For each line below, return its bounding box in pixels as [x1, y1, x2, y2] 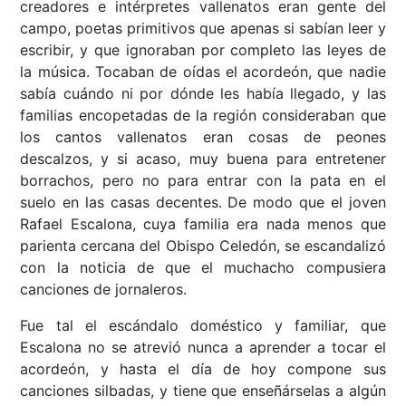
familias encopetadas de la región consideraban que [20, 106, 386, 125]
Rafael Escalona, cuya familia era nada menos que [20, 215, 386, 234]
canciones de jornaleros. [20, 280, 188, 299]
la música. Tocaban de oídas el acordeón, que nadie [20, 63, 386, 82]
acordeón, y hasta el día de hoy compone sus [20, 360, 386, 379]
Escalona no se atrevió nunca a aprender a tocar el [20, 338, 386, 357]
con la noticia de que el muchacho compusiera [20, 258, 386, 277]
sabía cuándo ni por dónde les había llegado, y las [20, 84, 386, 103]
